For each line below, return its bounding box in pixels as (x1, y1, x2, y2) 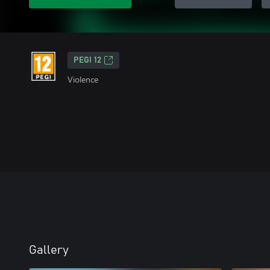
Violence (67, 74, 98, 85)
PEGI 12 (74, 56, 101, 64)
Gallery (29, 244, 69, 256)
